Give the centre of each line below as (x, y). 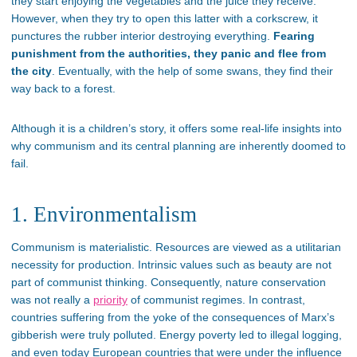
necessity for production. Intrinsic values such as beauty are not (171, 264)
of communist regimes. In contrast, (216, 299)
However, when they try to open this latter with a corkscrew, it (165, 19)
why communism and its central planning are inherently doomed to (178, 146)
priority (110, 299)
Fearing (294, 36)
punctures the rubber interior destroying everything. (142, 36)
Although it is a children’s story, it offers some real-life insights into (177, 129)
